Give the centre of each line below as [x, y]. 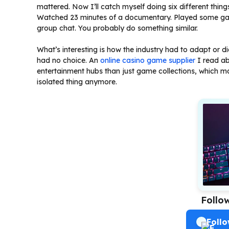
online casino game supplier [148, 60]
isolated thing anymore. [77, 82]
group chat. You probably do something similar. [117, 28]
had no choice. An [68, 60]
